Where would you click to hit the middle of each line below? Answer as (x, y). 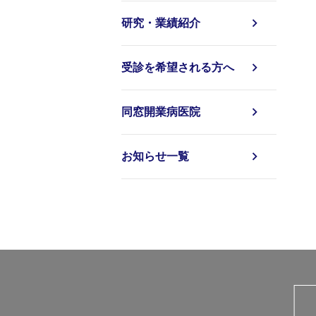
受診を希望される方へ (178, 67)
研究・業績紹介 (161, 23)
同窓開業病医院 (161, 112)
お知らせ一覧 (155, 156)
